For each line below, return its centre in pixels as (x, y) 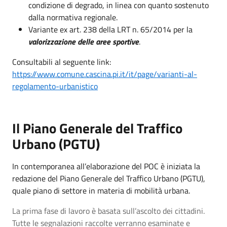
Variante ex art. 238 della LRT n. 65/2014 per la (110, 29)
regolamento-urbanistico (55, 86)
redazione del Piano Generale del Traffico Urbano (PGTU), (109, 178)
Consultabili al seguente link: (62, 62)
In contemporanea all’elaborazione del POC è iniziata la (106, 166)
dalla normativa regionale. (73, 17)
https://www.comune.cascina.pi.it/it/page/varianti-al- (105, 74)
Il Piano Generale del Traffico (97, 128)
